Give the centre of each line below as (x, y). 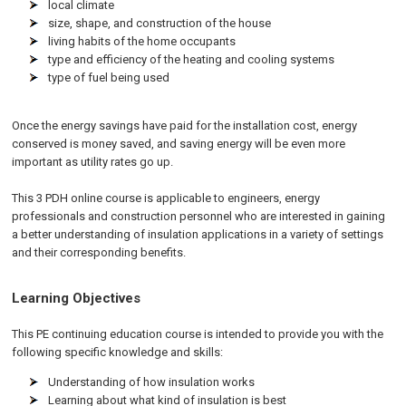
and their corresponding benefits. (99, 252)
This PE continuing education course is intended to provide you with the (198, 334)
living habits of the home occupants (142, 41)
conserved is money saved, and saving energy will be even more (179, 144)
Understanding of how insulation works (152, 382)
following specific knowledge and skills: (118, 352)
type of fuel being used (109, 77)
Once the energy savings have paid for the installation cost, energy (185, 126)
